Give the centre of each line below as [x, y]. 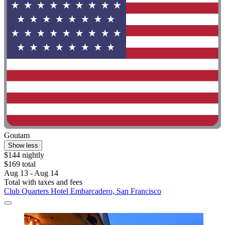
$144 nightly [24, 155]
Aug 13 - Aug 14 [31, 173]
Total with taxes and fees [43, 182]
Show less [23, 146]
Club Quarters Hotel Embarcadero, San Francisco [83, 191]
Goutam [17, 136]
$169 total [20, 164]
